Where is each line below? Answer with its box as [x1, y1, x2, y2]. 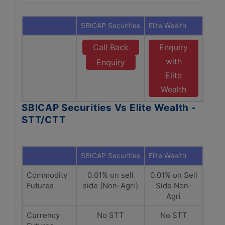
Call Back [92, 42, 129, 52]
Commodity [27, 170, 67, 180]
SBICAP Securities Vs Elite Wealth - [22, 102, 196, 114]
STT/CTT [22, 114, 66, 126]
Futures [27, 181, 54, 190]
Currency [27, 210, 60, 220]
